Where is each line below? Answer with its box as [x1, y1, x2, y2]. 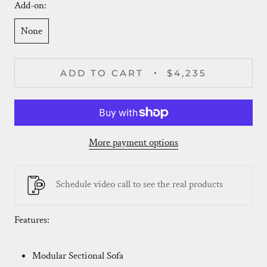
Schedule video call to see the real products [56, 178, 223, 191]
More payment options [89, 136, 178, 149]
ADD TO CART [60, 67, 144, 79]
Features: [14, 213, 52, 226]
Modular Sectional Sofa [32, 249, 123, 263]
